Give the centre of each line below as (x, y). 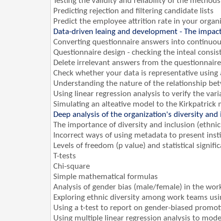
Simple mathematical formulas (106, 177)
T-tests (65, 156)
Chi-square (73, 167)
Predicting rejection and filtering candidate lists (133, 11)
